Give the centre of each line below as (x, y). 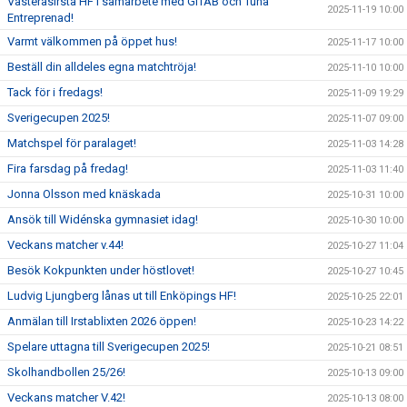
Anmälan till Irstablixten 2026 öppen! (102, 321)
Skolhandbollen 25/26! (66, 372)
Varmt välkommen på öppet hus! (92, 41)
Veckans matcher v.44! (65, 245)
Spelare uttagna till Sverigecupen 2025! (109, 347)
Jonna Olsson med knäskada (84, 194)
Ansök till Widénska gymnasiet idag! (103, 219)
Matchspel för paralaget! (72, 143)
